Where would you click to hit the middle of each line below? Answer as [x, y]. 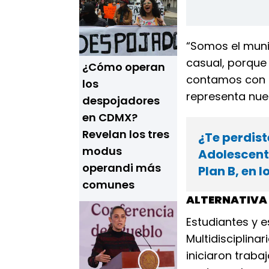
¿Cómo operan [124, 67]
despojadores [121, 101]
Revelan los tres [126, 134]
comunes [108, 185]
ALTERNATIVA [227, 200]
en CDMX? [110, 117]
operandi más [122, 168]
